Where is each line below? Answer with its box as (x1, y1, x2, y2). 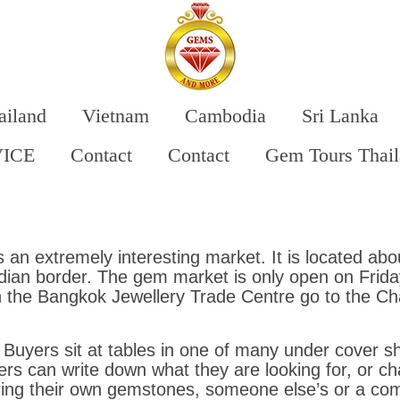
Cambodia (184, 104, 266, 127)
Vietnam (81, 104, 149, 127)
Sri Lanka (301, 104, 379, 127)
